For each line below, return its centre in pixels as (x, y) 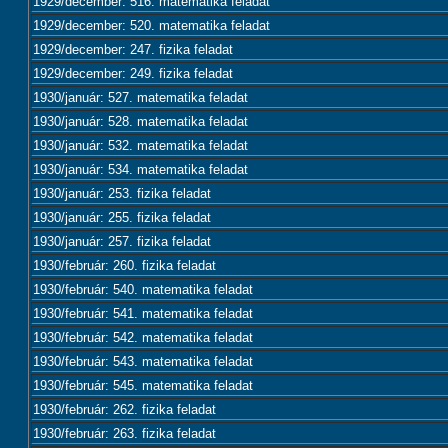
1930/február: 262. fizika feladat (124, 409)
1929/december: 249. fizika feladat (133, 73)
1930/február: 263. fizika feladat (124, 433)
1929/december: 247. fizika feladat (133, 49)
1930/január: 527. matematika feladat (140, 97)
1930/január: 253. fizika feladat (122, 193)
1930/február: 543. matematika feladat (143, 361)
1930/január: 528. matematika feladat (140, 121)
